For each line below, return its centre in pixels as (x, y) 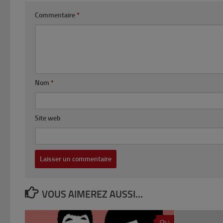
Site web (48, 118)
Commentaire (56, 15)
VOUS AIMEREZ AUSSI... (92, 194)
